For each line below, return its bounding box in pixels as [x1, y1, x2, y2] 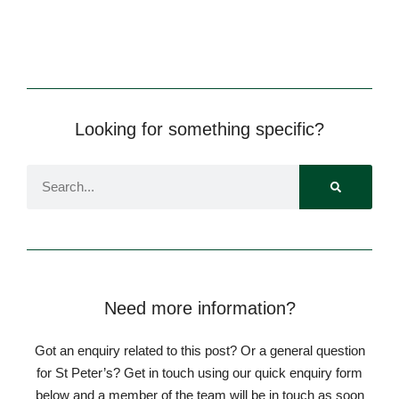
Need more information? [103, 297, 296, 318]
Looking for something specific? [75, 118, 324, 139]
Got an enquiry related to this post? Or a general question [34, 342, 365, 358]
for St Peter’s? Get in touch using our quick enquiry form [37, 364, 362, 380]
